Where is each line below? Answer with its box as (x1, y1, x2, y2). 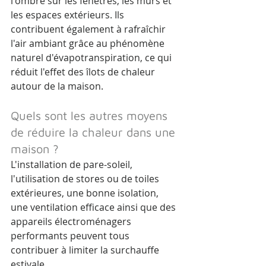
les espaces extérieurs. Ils (11, 8, 126, 22)
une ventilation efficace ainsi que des (11, 201, 178, 214)
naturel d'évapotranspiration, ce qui (11, 51, 174, 65)
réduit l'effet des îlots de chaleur (11, 65, 157, 79)
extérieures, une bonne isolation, (11, 186, 161, 200)
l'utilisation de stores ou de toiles (11, 172, 161, 186)
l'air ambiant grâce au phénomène (11, 37, 167, 50)
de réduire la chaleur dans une (11, 125, 179, 140)
